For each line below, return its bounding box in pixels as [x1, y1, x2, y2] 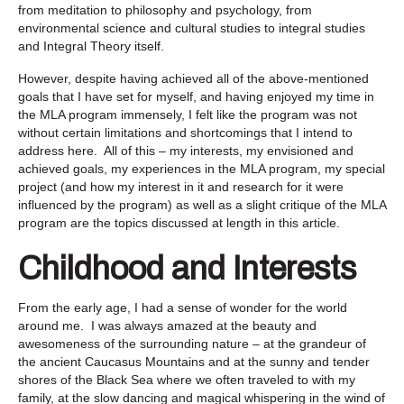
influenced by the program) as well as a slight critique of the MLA [18, 197, 386, 212]
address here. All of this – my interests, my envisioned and [18, 142, 353, 158]
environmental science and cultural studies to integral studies [18, 20, 365, 35]
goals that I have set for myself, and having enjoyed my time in [18, 88, 374, 104]
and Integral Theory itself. [18, 38, 164, 53]
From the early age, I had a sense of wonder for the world [18, 299, 347, 315]
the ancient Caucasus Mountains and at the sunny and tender [18, 353, 370, 369]
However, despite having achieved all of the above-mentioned [18, 70, 369, 86]
